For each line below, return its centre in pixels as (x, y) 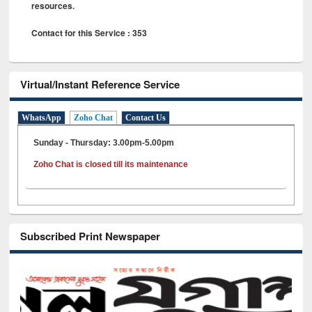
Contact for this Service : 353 (89, 32)
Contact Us (146, 118)
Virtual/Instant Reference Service (100, 84)
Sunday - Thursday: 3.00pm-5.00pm (104, 143)
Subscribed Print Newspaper (91, 236)
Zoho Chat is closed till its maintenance (111, 165)
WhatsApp (42, 118)
